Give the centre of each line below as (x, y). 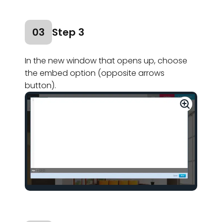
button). (40, 85)
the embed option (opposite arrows (95, 73)
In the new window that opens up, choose (106, 60)
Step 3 (68, 32)
